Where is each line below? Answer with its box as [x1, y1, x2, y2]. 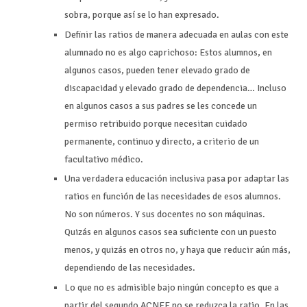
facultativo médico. [64, 153, 144, 165]
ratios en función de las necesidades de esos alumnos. [64, 191, 282, 203]
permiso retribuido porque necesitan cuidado [64, 117, 248, 130]
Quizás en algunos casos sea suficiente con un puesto [64, 226, 278, 238]
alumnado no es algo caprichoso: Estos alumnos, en [64, 46, 273, 58]
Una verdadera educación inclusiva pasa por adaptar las [64, 173, 290, 185]
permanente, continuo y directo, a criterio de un [64, 135, 260, 147]
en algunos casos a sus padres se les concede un [64, 99, 258, 112]
